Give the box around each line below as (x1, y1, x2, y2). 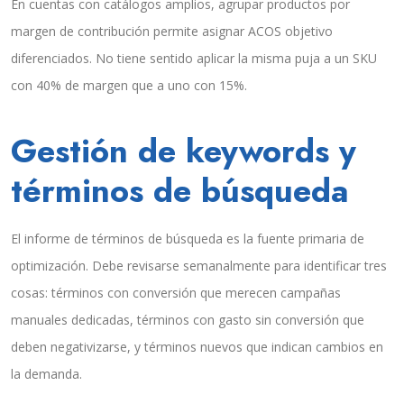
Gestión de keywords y (11, 127, 356, 176)
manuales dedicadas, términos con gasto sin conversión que (11, 311, 364, 329)
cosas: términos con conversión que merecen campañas (11, 284, 341, 302)
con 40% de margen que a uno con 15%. (11, 77, 247, 95)
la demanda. (11, 365, 82, 383)
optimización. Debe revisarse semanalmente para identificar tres (11, 257, 387, 275)
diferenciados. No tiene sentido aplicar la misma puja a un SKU (11, 50, 377, 68)
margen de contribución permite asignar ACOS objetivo (11, 23, 333, 41)
